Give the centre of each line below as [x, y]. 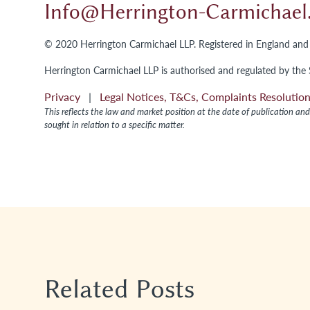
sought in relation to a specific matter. [115, 125]
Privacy [65, 97]
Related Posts [119, 289]
